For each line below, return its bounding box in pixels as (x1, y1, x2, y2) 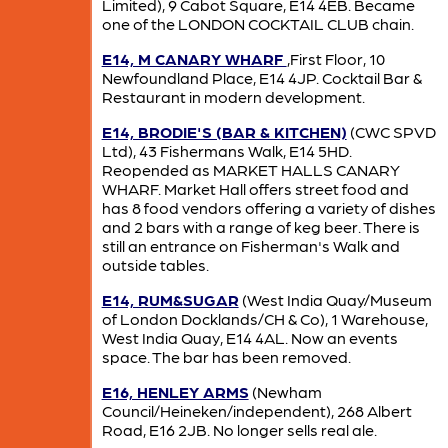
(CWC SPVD (346, 121, 436, 141)
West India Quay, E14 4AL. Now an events (101, 327, 398, 347)
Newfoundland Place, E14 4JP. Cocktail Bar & (101, 67, 422, 87)
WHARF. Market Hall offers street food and (101, 178, 409, 198)
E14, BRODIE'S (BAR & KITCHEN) (101, 121, 347, 141)
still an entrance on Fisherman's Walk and (101, 235, 400, 255)
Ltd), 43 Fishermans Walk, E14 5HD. (101, 140, 352, 160)
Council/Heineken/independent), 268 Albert (101, 400, 412, 420)
